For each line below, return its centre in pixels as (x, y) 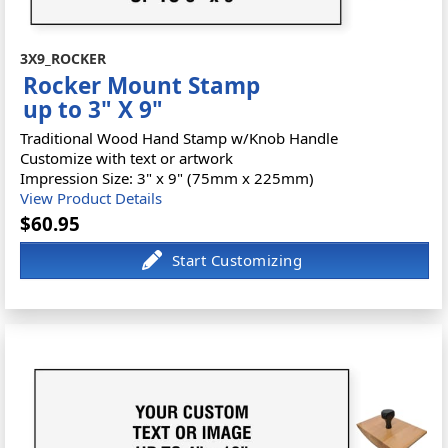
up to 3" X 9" (93, 109)
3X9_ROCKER (63, 58)
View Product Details (91, 197)
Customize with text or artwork (127, 157)
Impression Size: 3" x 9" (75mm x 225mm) (167, 177)
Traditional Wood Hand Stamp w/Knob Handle (179, 137)
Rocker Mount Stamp (142, 85)
